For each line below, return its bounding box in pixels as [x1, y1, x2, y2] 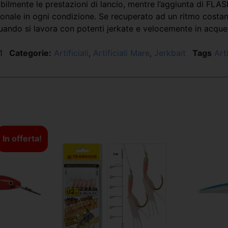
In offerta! [2, 133, 42, 144]
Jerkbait [154, 48, 186, 59]
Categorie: [9, 48, 51, 59]
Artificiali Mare [93, 48, 150, 59]
